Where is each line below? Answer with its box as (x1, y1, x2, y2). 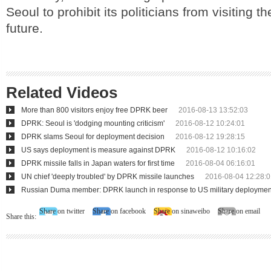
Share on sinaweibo (154, 207, 210, 215)
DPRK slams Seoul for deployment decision (21, 132, 165, 141)
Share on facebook (93, 207, 146, 215)
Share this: (6, 212, 36, 221)
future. (6, 21, 43, 35)
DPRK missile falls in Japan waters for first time (21, 159, 175, 168)
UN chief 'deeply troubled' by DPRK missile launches (21, 172, 194, 181)
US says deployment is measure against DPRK (21, 146, 175, 154)
